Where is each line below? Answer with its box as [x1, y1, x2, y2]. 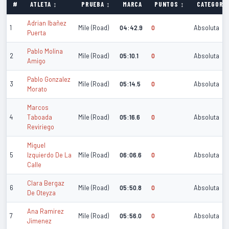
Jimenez [27, 217, 52, 224]
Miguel [27, 141, 45, 149]
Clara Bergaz [27, 179, 64, 187]
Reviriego [27, 123, 54, 130]
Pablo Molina [27, 47, 63, 55]
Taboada [27, 113, 52, 121]
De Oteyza [27, 189, 56, 196]
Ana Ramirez [27, 207, 64, 215]
